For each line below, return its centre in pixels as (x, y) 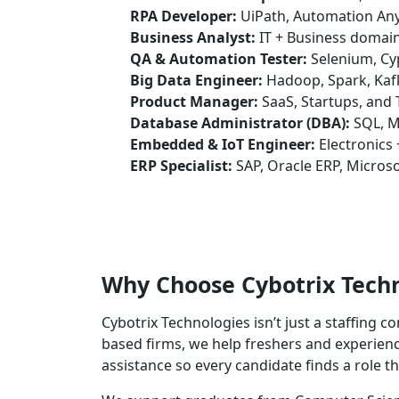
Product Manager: (194, 102)
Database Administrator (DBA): (240, 123)
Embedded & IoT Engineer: (223, 144)
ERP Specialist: (181, 166)
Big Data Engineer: (196, 80)
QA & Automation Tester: (219, 59)
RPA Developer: (183, 16)
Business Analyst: (193, 37)
